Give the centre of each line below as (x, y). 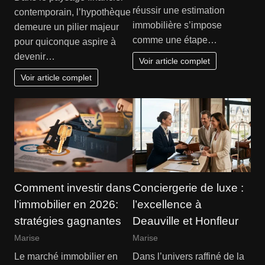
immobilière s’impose (177, 25)
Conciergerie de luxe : (188, 188)
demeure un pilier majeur (66, 27)
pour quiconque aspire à (65, 41)
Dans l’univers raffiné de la (188, 256)
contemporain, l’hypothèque (72, 12)
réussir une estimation (179, 10)
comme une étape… (175, 40)
